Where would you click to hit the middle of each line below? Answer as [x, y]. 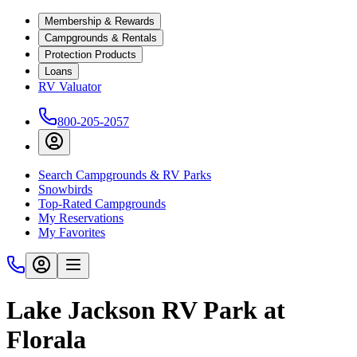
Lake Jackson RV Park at [146, 310]
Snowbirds [65, 189]
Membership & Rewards [100, 21]
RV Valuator [70, 86]
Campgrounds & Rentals [101, 38]
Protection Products [90, 55]
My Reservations [81, 218]
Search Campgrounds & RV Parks [125, 175]
